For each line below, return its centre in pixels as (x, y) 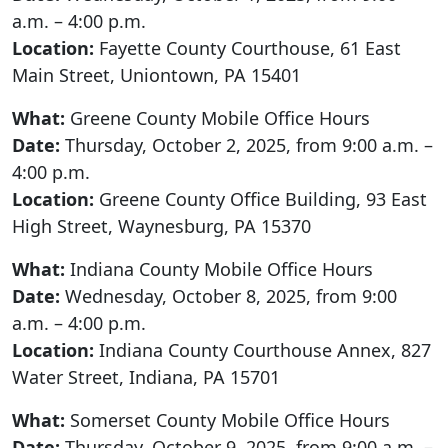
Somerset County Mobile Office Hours (227, 419)
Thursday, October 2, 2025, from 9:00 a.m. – (249, 144)
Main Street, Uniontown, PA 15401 (156, 74)
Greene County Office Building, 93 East (260, 198)
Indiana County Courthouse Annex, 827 (262, 349)
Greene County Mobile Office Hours (220, 117)
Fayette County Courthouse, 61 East (247, 47)
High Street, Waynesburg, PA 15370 (161, 225)
